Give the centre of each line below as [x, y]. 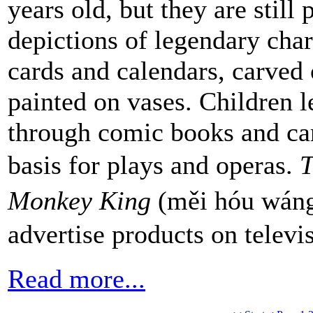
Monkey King [79, 200]
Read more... [77, 278]
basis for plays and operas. [154, 165]
